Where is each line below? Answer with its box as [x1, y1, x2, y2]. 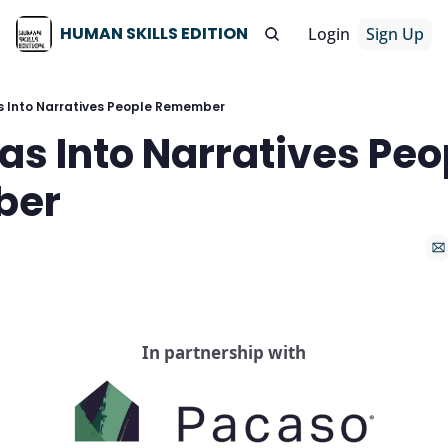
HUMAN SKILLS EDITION [60, 22, 248, 45]
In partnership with [142, 341, 306, 364]
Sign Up [366, 23, 424, 45]
